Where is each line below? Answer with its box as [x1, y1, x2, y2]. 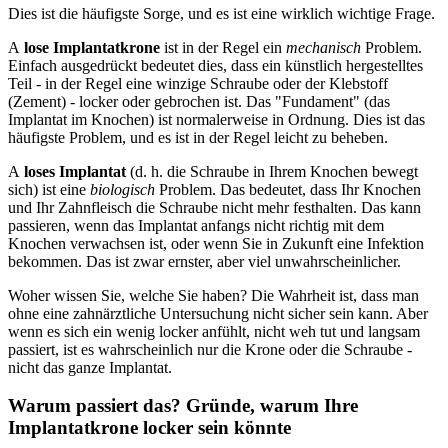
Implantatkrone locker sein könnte [8, 417, 291, 439]
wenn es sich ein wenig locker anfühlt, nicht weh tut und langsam [8, 322, 420, 340]
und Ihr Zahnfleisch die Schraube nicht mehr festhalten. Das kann [8, 198, 421, 216]
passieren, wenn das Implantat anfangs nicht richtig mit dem [8, 216, 384, 234]
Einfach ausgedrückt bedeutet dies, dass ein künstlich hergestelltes [8, 56, 423, 74]
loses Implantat [24, 162, 126, 180]
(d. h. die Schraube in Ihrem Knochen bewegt [126, 162, 418, 180]
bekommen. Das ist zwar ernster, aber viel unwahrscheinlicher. [8, 252, 401, 270]
